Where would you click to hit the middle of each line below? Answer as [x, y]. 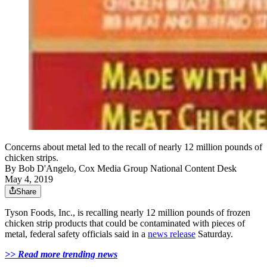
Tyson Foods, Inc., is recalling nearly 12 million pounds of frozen [128, 213]
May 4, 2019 [29, 179]
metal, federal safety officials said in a [76, 234]
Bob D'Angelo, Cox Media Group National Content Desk [128, 169]
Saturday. [214, 234]
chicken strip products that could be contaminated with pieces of [125, 223]
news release [172, 234]
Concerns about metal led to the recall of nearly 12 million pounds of [133, 147]
